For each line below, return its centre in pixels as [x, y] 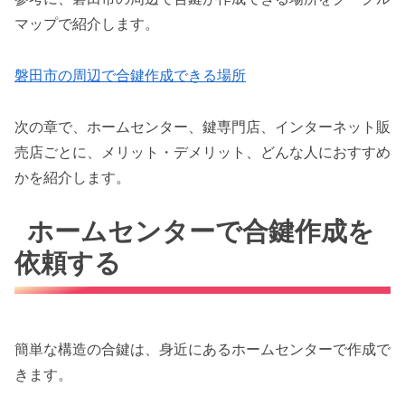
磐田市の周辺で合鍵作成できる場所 [130, 75]
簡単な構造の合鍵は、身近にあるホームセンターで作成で [202, 348]
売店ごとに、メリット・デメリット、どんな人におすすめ [202, 151]
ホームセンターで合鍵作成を [201, 231]
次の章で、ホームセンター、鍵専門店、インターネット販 [202, 126]
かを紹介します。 [72, 177]
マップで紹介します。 [87, 23]
